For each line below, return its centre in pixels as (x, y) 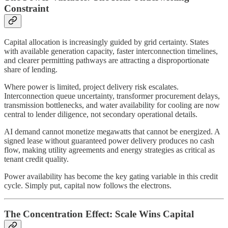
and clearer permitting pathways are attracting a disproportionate (107, 60)
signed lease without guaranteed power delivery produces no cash (109, 140)
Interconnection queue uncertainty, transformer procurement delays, (112, 96)
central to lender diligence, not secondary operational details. (101, 114)
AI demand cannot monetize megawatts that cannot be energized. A (112, 131)
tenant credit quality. (36, 159)
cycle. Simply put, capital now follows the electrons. (88, 185)
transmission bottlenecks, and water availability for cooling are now (112, 105)
